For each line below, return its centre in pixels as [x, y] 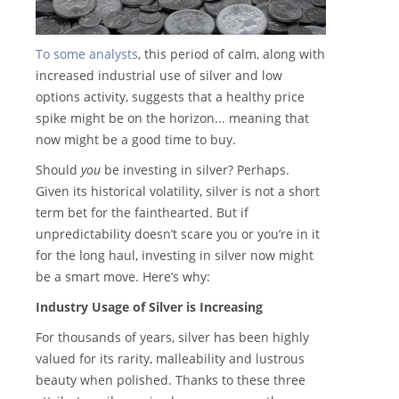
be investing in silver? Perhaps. [195, 170]
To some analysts [87, 54]
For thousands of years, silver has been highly [172, 338]
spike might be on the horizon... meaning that [172, 118]
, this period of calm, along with [232, 54]
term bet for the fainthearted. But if [142, 213]
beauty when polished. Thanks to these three [171, 380]
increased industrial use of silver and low [159, 76]
